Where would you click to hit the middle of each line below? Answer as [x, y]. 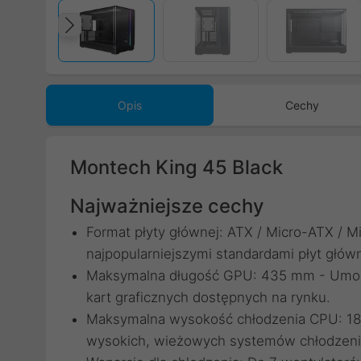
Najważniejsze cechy [167, 206]
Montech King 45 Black [176, 167]
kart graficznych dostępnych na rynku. [208, 297]
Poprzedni [131, 41]
